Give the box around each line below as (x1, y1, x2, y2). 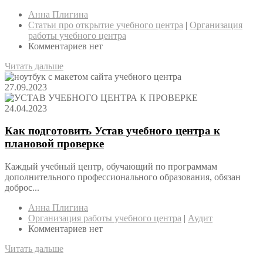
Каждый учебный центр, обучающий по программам (5, 161, 217, 171)
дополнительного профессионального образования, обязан (5, 171, 241, 182)
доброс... (5, 182, 39, 193)
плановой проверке (5, 137, 104, 150)
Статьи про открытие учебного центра (28, 19, 183, 30)
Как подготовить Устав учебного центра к (5, 124, 220, 137)
